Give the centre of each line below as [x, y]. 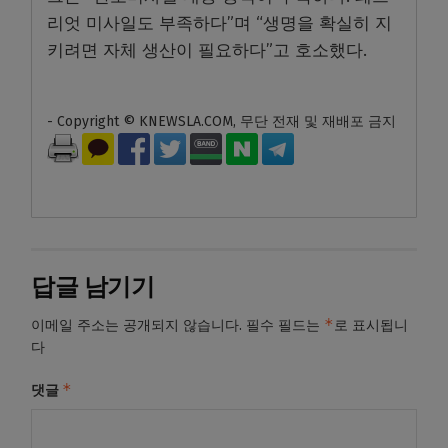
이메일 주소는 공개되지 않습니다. [136, 326]
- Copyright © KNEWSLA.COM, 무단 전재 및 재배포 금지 [221, 122]
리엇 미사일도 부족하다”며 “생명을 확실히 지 [219, 24]
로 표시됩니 [371, 326]
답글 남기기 [93, 287]
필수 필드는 [285, 326]
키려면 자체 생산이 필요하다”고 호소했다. [207, 51]
